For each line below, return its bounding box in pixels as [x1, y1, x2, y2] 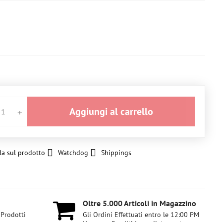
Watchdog [57, 148, 88, 157]
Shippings [101, 148, 131, 157]
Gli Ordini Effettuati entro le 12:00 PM [83, 210, 200, 219]
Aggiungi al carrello [75, 105, 153, 118]
